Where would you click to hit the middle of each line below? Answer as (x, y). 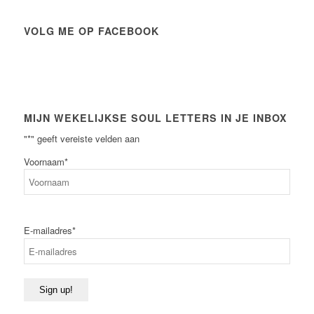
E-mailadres (48, 231)
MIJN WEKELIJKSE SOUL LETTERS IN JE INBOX (155, 118)
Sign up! (56, 290)
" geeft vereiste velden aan (85, 139)
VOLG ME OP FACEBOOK (91, 31)
